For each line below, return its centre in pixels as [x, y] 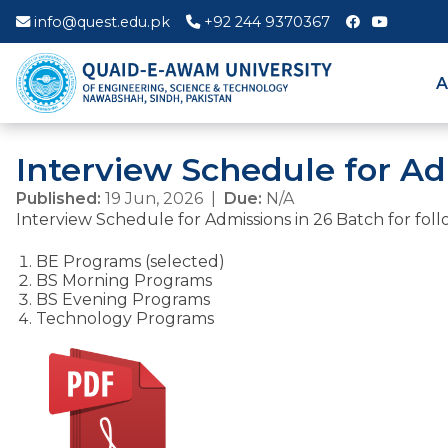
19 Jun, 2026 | [162, 198]
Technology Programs [125, 318]
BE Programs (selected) [130, 261]
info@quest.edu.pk [102, 21]
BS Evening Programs [123, 299]
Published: [58, 198]
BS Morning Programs [124, 280]
